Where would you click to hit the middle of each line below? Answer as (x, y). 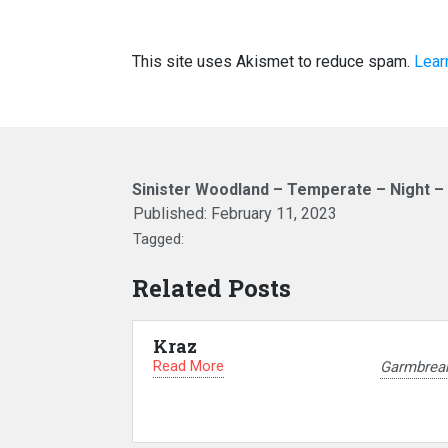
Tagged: (158, 239)
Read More (188, 366)
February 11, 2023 (274, 213)
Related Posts (211, 288)
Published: (172, 213)
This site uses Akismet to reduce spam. (273, 61)
